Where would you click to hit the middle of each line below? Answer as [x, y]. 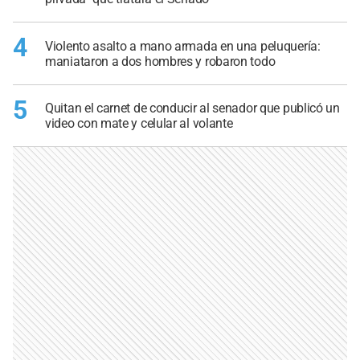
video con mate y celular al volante [139, 124]
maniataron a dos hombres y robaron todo [160, 61]
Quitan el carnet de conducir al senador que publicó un [192, 108]
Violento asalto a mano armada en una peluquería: [183, 46]
